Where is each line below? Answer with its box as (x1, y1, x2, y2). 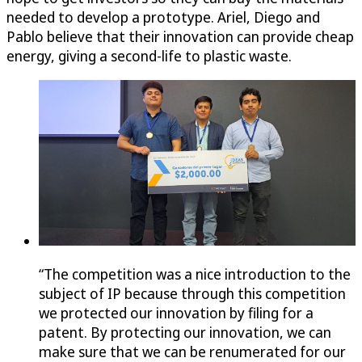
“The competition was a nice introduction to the (39, 264, 351, 284)
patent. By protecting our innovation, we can (39, 322, 331, 343)
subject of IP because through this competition (39, 284, 346, 304)
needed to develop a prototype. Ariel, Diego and (6, 6, 320, 27)
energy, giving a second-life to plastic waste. (6, 45, 295, 65)
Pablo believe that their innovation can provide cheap (6, 26, 354, 46)
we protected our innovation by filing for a (39, 303, 314, 323)
